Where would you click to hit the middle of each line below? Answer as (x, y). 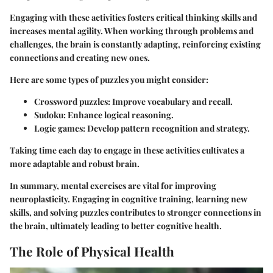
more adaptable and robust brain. (75, 163)
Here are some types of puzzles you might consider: (109, 79)
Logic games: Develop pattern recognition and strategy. (142, 128)
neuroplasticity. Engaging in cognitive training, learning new (129, 199)
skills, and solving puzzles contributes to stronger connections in (136, 212)
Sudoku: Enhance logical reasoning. (104, 115)
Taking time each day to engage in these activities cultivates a (127, 150)
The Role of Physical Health (92, 251)
